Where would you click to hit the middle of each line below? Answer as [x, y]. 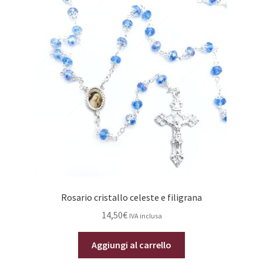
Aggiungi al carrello [131, 245]
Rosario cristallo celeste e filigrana [131, 197]
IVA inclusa [145, 216]
